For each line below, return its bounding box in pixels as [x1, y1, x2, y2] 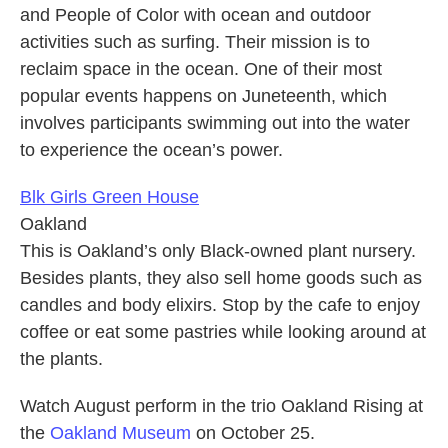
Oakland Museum [50, 423, 191, 444]
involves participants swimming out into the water [20, 113, 410, 134]
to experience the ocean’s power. [20, 140, 283, 161]
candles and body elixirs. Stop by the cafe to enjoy [20, 295, 420, 316]
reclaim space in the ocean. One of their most [20, 59, 382, 80]
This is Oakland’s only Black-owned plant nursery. [20, 241, 416, 262]
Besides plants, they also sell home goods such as [20, 268, 422, 289]
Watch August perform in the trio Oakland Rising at [20, 396, 423, 417]
